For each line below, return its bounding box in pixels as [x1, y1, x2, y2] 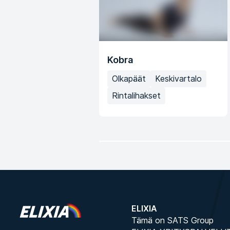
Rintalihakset [112, 90, 161, 101]
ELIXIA [131, 203, 157, 214]
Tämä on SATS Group [131, 215, 214, 226]
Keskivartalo [155, 73, 202, 84]
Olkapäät [112, 73, 146, 84]
